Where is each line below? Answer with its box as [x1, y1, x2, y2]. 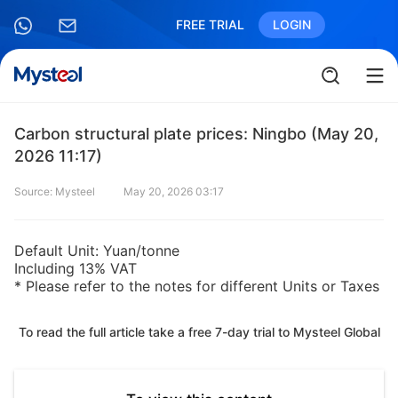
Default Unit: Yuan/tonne [14, 242, 179, 259]
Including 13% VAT [14, 259, 137, 277]
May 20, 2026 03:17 [123, 185, 224, 198]
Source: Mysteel [14, 185, 95, 198]
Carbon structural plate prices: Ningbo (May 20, [14, 124, 378, 143]
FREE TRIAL [176, 17, 244, 32]
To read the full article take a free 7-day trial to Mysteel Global [18, 324, 380, 339]
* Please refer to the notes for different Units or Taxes [14, 277, 379, 295]
